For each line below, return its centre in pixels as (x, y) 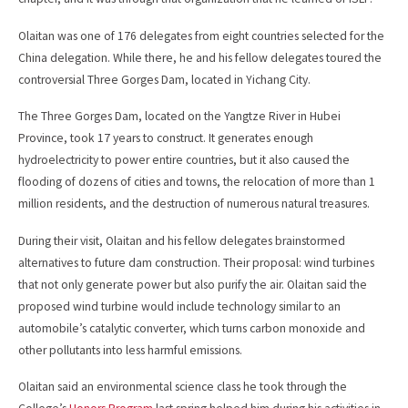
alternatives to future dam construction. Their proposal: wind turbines (196, 262)
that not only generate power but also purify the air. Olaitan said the (193, 284)
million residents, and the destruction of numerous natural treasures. (194, 204)
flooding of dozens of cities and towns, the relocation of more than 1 (197, 182)
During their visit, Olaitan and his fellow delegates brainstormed (182, 240)
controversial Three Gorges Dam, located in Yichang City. (164, 79)
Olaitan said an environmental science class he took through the (183, 386)
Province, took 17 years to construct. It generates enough (166, 138)
